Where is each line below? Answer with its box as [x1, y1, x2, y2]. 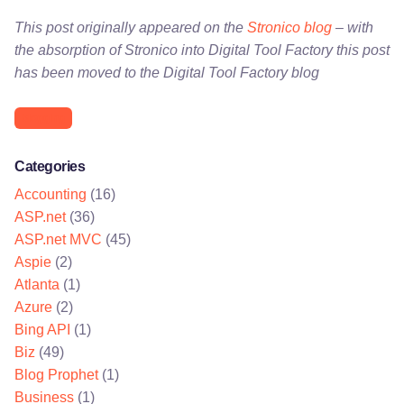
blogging [22, 112, 65, 124]
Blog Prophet [14, 367, 98, 383]
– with [332, 20, 373, 35]
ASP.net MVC [14, 232, 102, 248]
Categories [14, 159, 86, 175]
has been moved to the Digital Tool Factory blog [14, 65, 319, 80]
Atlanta [14, 277, 60, 293]
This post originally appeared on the [14, 20, 247, 35]
